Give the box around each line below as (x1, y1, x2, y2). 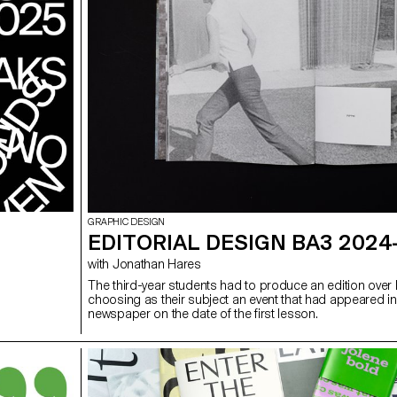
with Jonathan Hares (112, 257, 201, 272)
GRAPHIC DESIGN (88, 216, 166, 229)
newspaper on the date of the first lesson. (88, 307, 318, 322)
